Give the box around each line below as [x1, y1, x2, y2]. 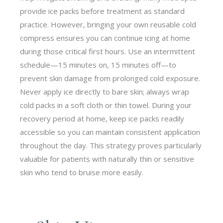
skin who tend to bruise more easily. [20, 167, 144, 177]
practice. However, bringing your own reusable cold [20, 19, 197, 29]
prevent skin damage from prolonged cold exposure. [20, 73, 201, 83]
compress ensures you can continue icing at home [20, 32, 191, 43]
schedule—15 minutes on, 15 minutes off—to [20, 59, 177, 70]
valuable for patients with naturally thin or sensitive [20, 153, 195, 164]
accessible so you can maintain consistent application [20, 126, 201, 137]
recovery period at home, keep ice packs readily [20, 113, 185, 123]
